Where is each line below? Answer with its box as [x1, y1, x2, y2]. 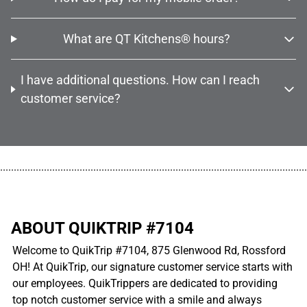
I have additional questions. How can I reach [21, 73, 260, 88]
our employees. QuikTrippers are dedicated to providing [12, 277, 278, 291]
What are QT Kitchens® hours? [63, 32, 231, 47]
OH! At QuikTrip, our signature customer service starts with [12, 260, 293, 274]
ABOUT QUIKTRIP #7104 [11, 219, 194, 238]
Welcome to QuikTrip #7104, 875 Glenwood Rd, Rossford [12, 244, 286, 258]
